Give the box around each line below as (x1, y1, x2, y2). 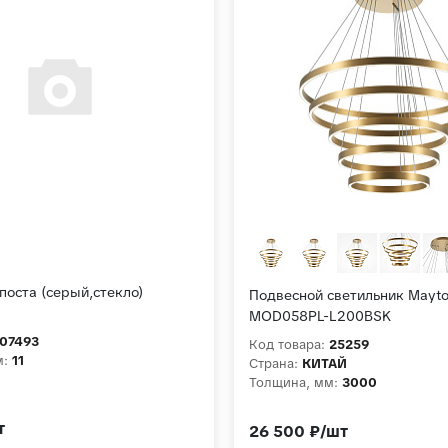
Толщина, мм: (249, 374, 338, 392)
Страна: (249, 355, 298, 373)
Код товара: (249, 336, 325, 354)
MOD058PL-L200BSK (249, 307, 391, 326)
